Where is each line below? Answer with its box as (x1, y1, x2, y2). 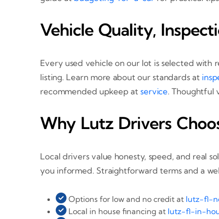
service (140, 86, 168, 97)
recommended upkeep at (40, 86, 141, 97)
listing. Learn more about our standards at (40, 72, 202, 83)
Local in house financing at (66, 206, 168, 216)
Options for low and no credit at (66, 194, 186, 204)
